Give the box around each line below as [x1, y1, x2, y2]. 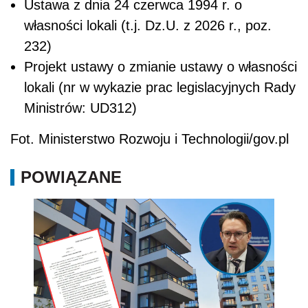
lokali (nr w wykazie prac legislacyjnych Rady [24, 79, 296, 95]
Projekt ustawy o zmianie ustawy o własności [24, 58, 297, 74]
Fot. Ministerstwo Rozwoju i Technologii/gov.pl [10, 131, 289, 146]
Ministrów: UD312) [24, 100, 137, 115]
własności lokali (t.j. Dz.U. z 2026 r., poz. [24, 17, 272, 33]
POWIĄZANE [21, 167, 122, 186]
